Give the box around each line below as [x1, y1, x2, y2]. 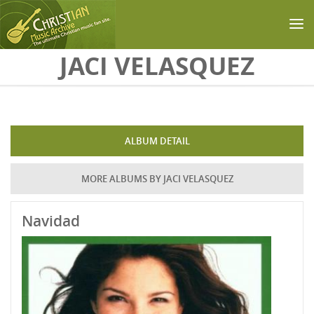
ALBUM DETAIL [124, 135, 190, 147]
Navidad [22, 211, 80, 231]
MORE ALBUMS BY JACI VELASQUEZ [81, 172, 233, 185]
